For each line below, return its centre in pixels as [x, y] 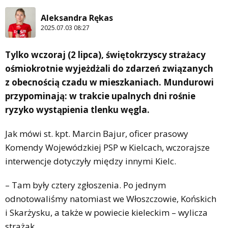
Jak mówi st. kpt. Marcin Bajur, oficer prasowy [97, 133]
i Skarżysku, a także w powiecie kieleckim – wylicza [106, 212]
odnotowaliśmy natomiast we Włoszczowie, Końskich [111, 198]
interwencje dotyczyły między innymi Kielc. [91, 161]
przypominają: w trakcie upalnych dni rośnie [100, 96]
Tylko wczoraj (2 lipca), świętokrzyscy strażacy [105, 54]
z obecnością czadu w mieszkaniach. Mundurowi [109, 82]
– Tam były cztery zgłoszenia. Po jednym [85, 185]
